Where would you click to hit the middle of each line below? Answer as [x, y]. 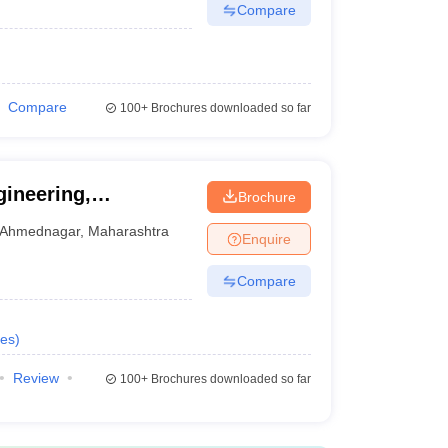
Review [35, 378]
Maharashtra [129, 230]
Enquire [266, 238]
